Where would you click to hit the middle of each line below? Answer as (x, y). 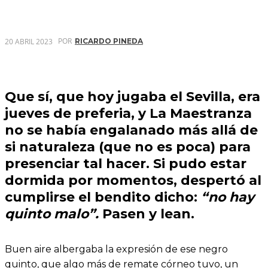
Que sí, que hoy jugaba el (95, 97)
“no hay (228, 197)
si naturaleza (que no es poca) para (128, 147)
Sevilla (208, 97)
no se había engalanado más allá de (131, 130)
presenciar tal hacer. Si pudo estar (126, 164)
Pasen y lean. (147, 214)
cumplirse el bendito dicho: (103, 197)
